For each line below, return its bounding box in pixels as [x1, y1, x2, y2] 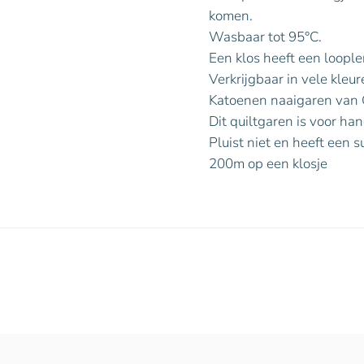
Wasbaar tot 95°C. [208, 28, 322, 46]
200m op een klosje [208, 154, 327, 173]
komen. [208, 6, 253, 25]
